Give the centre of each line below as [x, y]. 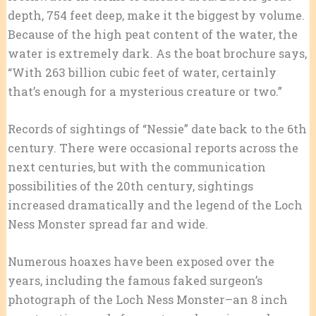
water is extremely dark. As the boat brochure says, [157, 53]
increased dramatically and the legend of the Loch [155, 205]
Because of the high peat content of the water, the [152, 34]
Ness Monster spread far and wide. [108, 224]
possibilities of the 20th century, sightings [130, 186]
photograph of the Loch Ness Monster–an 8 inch [147, 300]
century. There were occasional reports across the [153, 147]
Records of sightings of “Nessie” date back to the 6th [157, 128]
